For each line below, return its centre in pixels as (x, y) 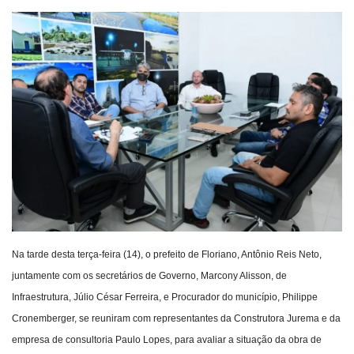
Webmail (38, 36)
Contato (36, 76)
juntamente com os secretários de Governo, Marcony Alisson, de (149, 276)
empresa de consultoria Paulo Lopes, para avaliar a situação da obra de (167, 340)
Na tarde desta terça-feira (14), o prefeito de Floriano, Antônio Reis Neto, (167, 255)
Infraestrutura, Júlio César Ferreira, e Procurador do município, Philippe (165, 298)
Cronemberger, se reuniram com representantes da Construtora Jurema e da (176, 319)
